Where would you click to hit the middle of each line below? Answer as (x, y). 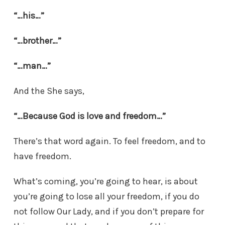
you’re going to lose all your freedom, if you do (106, 197)
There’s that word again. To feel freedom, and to (109, 141)
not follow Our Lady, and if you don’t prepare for (109, 212)
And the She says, (49, 91)
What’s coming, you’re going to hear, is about (106, 182)
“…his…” (29, 16)
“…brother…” (37, 41)
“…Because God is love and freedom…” (90, 116)
